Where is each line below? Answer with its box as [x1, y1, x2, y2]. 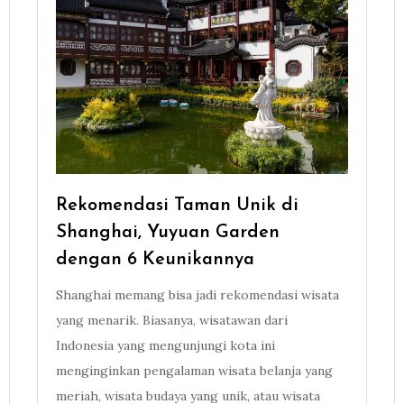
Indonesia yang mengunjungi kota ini [55, 337, 275, 354]
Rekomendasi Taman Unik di [55, 197, 298, 216]
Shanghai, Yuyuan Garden [55, 224, 280, 243]
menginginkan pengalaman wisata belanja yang [55, 363, 333, 380]
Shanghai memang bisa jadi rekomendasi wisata [55, 287, 339, 304]
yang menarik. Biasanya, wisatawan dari [55, 312, 288, 329]
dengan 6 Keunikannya [55, 251, 254, 270]
